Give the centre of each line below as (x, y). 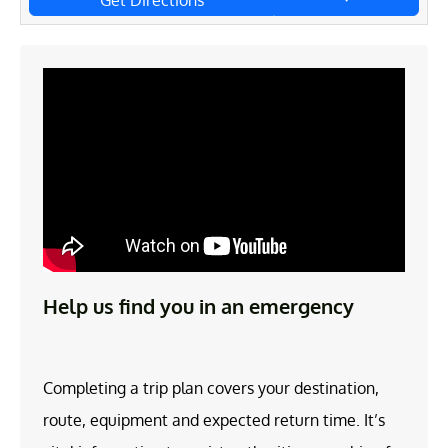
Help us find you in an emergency (198, 305)
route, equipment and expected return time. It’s (214, 419)
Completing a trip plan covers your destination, (211, 387)
